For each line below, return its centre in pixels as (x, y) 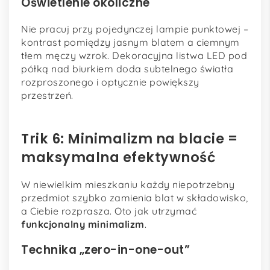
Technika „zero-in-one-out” (105, 250)
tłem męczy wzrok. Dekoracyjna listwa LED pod (134, 55)
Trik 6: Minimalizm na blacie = (129, 138)
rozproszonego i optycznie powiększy (110, 82)
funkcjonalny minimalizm (83, 224)
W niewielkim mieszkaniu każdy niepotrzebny (128, 185)
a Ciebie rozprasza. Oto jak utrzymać (109, 211)
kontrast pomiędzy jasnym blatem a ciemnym (130, 42)
